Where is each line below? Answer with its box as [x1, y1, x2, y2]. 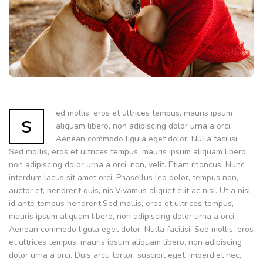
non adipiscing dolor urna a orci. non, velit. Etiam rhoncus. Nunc [9, 159, 245, 171]
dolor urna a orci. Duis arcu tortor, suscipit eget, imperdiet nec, [9, 249, 241, 261]
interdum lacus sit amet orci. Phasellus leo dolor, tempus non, [9, 172, 238, 184]
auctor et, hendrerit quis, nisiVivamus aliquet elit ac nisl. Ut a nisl [9, 185, 251, 197]
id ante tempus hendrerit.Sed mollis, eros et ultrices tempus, [9, 198, 234, 210]
